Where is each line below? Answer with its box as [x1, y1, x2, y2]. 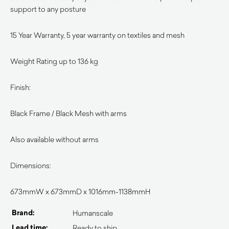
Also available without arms [10, 134, 99, 144]
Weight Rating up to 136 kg [10, 56, 98, 66]
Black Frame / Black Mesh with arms [10, 108, 127, 118]
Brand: [12, 208, 35, 218]
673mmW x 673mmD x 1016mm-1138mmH [10, 187, 150, 196]
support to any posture [10, 4, 86, 14]
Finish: [10, 82, 31, 92]
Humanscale [73, 208, 113, 218]
